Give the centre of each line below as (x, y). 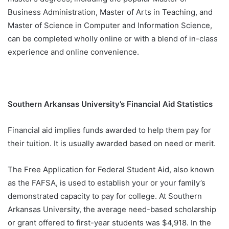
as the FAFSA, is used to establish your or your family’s (107, 183)
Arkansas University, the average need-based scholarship (112, 210)
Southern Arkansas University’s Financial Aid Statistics (111, 104)
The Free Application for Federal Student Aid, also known (111, 170)
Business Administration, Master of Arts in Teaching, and (110, 12)
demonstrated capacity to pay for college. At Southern (105, 196)
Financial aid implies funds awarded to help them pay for (109, 130)
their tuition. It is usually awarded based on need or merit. (113, 144)
